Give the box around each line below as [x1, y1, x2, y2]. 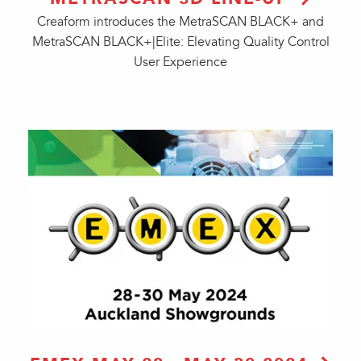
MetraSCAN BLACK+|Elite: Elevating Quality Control [31, 34, 330, 50]
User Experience [134, 54, 227, 70]
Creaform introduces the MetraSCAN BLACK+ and [37, 14, 324, 30]
